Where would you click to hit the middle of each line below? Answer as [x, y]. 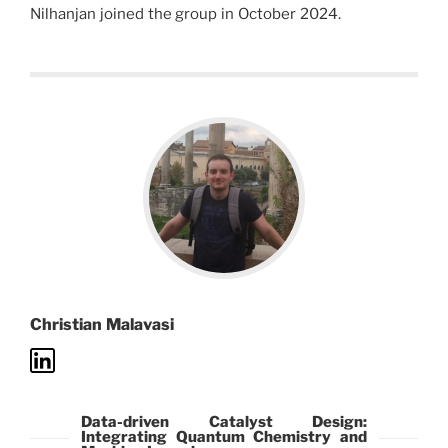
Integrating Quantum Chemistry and [224, 437]
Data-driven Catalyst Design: [224, 422]
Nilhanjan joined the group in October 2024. [185, 14]
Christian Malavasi [102, 324]
